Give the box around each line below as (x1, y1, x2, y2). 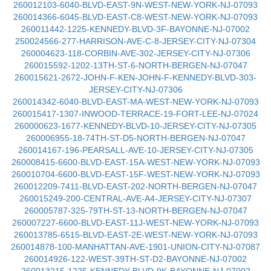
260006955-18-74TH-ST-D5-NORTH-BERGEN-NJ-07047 (25, 133, 246, 143)
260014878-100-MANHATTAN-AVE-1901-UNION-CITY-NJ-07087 (11, 242, 260, 252)
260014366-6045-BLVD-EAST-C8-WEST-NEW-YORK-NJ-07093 (13, 12, 258, 22)
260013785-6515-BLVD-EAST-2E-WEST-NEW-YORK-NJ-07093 (13, 230, 258, 240)
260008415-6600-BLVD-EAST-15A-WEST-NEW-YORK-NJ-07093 (11, 157, 260, 167)
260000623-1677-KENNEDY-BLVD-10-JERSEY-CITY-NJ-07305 (15, 121, 256, 131)
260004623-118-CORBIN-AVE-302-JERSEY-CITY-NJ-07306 (21, 48, 250, 58)
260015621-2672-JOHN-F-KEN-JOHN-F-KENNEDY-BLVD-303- (15, 73, 256, 82)
